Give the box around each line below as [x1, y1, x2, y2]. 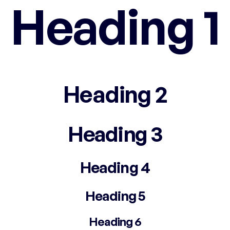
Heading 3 [67, 120, 163, 147]
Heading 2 [63, 79, 167, 108]
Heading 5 [85, 187, 145, 204]
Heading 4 [80, 158, 150, 177]
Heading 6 [88, 214, 142, 228]
